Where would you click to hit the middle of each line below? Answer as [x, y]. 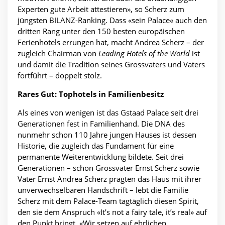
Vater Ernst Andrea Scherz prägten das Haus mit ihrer [109, 179]
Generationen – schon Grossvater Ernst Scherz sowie [108, 168]
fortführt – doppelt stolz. [60, 76]
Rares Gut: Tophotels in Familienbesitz [91, 94]
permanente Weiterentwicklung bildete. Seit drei [101, 157]
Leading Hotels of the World [144, 53]
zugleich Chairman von [58, 53]
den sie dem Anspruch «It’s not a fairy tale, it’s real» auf [112, 212]
